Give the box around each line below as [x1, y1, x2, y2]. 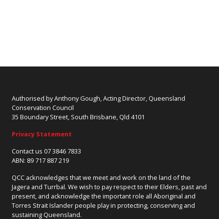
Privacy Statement [11, 130, 72, 139]
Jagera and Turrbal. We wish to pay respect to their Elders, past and [11, 182, 207, 192]
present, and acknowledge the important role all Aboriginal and [11, 192, 196, 201]
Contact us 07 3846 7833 [11, 147, 81, 156]
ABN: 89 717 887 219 [11, 156, 69, 165]
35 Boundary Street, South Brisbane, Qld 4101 [11, 112, 145, 122]
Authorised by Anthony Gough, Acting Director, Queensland [11, 94, 185, 103]
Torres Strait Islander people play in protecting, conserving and [11, 201, 195, 210]
